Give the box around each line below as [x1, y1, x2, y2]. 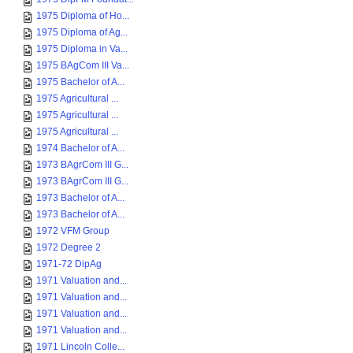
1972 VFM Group [36, 225, 110, 236]
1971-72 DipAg [36, 258, 102, 269]
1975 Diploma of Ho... [36, 10, 129, 21]
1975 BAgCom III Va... [36, 60, 129, 71]
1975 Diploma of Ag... [36, 27, 128, 38]
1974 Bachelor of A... [36, 143, 124, 154]
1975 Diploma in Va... [36, 43, 128, 54]
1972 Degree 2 [36, 242, 101, 253]
